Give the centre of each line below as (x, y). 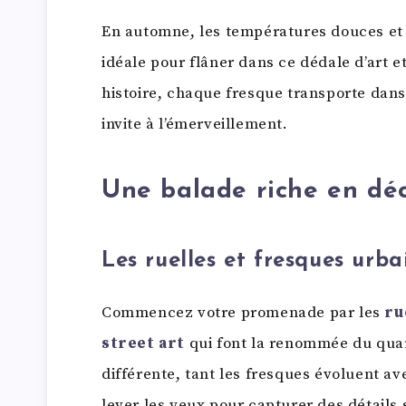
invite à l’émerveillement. (195, 124)
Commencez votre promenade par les (243, 312)
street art (143, 343)
